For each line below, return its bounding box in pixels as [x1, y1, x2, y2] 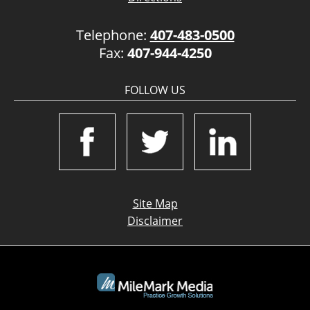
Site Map [132, 195, 178, 211]
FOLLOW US [125, 82, 185, 98]
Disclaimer [127, 212, 183, 228]
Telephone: [75, 25, 150, 44]
